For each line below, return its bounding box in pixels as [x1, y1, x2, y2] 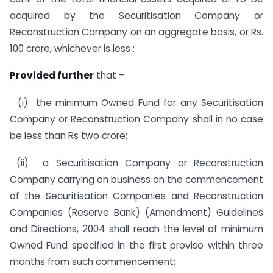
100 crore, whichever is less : [10, 41, 135, 55]
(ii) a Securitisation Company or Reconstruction [10, 156, 263, 169]
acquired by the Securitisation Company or [10, 9, 263, 22]
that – [94, 69, 125, 82]
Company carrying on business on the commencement [10, 172, 263, 186]
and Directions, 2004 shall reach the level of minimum [10, 222, 263, 235]
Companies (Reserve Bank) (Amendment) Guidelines [10, 205, 263, 219]
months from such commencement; [10, 255, 175, 268]
